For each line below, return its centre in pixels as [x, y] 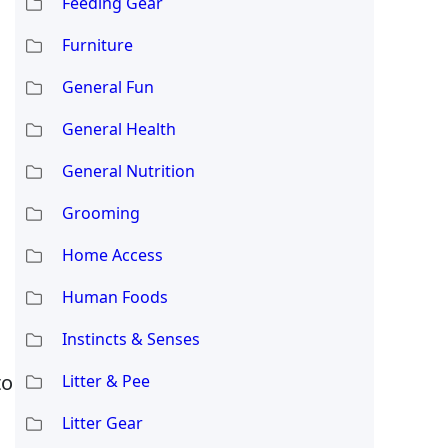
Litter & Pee [105, 380]
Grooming [100, 212]
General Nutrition [128, 170]
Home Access [112, 254]
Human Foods [114, 296]
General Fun [107, 86]
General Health [118, 128]
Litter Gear [102, 422]
